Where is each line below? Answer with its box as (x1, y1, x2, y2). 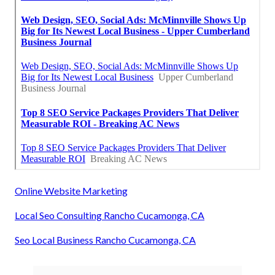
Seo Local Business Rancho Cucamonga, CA (15, 233, 196, 246)
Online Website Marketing (15, 184, 128, 196)
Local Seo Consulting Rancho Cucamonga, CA (15, 209, 204, 221)
